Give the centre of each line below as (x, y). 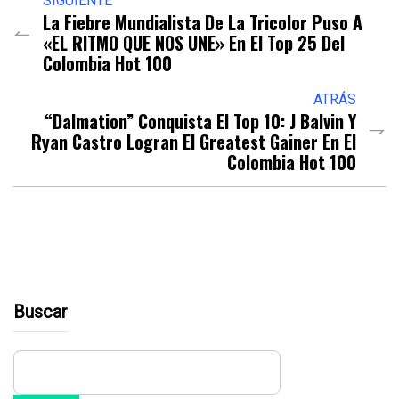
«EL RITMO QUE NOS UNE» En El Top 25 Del (194, 42)
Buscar (41, 311)
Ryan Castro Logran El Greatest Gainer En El (194, 141)
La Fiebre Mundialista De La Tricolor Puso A (203, 22)
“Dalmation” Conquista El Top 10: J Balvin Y (200, 121)
